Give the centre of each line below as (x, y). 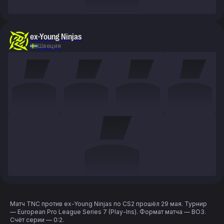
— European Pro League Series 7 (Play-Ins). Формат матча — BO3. (108, 212)
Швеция (49, 46)
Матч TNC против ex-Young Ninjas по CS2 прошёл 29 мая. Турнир (108, 204)
